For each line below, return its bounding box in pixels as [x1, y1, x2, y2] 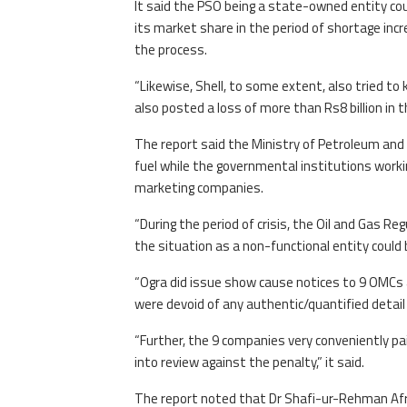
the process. [134, 39, 207, 61]
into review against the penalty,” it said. [134, 352, 364, 373]
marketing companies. [134, 177, 263, 199]
